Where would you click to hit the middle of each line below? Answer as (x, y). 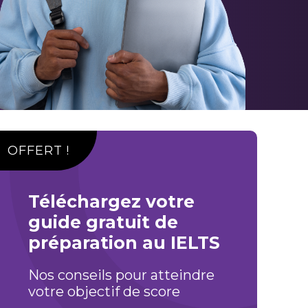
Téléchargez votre (111, 201)
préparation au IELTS (124, 243)
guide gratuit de (103, 222)
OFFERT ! (39, 151)
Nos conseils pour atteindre (121, 275)
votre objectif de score (104, 291)
